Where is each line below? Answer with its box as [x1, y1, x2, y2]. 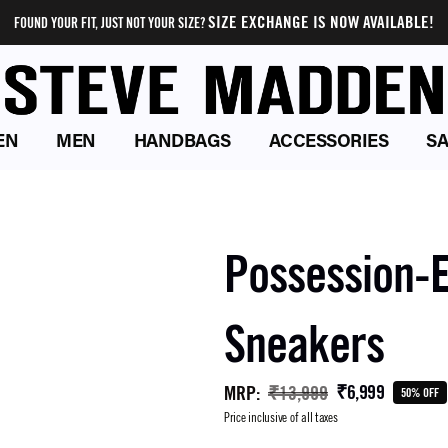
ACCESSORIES [268, 134, 388, 152]
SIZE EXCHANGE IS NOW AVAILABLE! [208, 12, 434, 32]
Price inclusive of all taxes [224, 410, 338, 425]
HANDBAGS [133, 134, 231, 152]
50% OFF [400, 385, 439, 400]
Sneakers [224, 314, 384, 374]
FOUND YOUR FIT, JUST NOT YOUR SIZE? [14, 15, 208, 31]
